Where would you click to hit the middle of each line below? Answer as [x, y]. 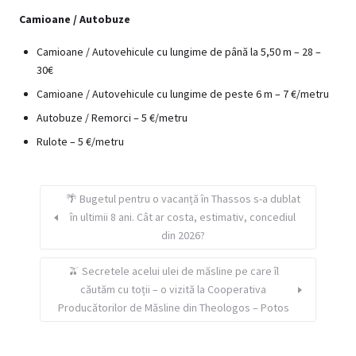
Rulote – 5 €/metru [80, 141]
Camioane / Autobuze [75, 19]
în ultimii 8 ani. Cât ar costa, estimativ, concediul [183, 217]
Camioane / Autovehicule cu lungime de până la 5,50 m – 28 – [179, 51]
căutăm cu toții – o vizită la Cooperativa [173, 290]
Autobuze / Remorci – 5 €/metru [112, 117]
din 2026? [183, 236]
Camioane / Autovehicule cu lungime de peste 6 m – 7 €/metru [183, 93]
